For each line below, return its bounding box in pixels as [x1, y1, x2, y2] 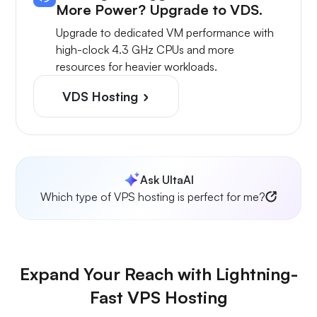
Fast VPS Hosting [89, 286, 228, 308]
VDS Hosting [62, 88, 142, 104]
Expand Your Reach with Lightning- [19, 263, 298, 284]
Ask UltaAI [140, 172, 194, 187]
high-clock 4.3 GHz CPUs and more [56, 42, 234, 57]
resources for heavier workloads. [56, 59, 217, 74]
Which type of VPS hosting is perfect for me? [40, 189, 265, 204]
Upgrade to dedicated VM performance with [56, 25, 274, 40]
